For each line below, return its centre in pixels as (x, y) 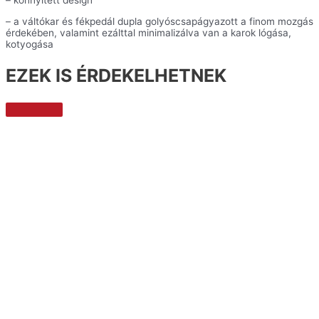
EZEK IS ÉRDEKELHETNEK (116, 75)
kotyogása (30, 44)
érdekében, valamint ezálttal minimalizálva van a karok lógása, (148, 32)
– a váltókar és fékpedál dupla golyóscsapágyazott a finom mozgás (159, 21)
